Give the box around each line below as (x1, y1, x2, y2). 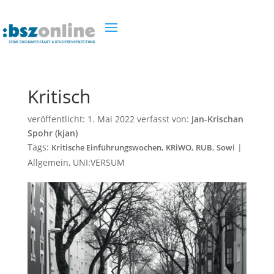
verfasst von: (134, 113, 191, 125)
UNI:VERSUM (72, 157, 125, 168)
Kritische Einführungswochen (51, 143, 161, 153)
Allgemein (27, 157, 68, 168)
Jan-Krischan (191, 113, 243, 125)
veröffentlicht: (27, 113, 87, 125)
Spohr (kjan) (27, 127, 78, 139)
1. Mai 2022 (87, 113, 135, 125)
